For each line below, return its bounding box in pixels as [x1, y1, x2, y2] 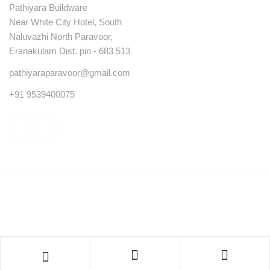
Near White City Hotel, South [9, 17, 122, 28]
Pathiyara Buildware [9, 2, 87, 13]
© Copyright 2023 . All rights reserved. [56, 195, 205, 206]
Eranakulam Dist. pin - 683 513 [9, 46, 130, 57]
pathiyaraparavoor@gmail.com [9, 67, 130, 78]
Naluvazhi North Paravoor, [9, 31, 113, 42]
